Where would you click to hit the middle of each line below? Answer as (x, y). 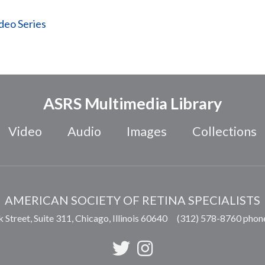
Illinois (125, 218)
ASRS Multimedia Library (132, 104)
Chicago (92, 218)
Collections (225, 131)
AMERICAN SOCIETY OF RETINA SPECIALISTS (132, 200)
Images (147, 131)
